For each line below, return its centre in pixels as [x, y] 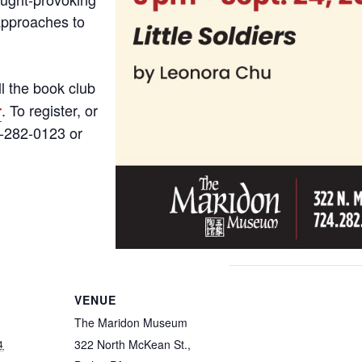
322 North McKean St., [133, 344]
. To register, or [50, 110]
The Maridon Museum [131, 322]
